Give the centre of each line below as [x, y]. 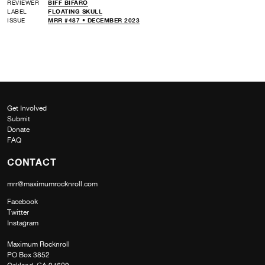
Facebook [22, 201]
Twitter [18, 212]
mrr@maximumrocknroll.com [52, 184]
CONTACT [32, 162]
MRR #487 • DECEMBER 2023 [94, 20]
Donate [18, 129]
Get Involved [27, 108]
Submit [19, 119]
